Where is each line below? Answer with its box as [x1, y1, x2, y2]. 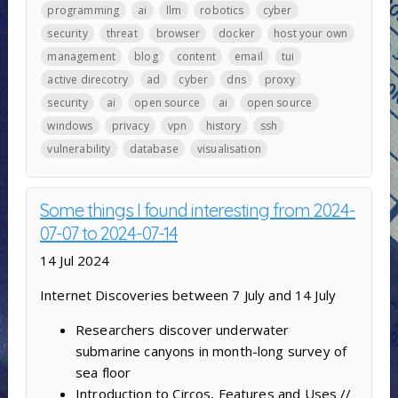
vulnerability [47, 140, 111, 156]
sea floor [75, 362, 131, 381]
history [205, 117, 242, 133]
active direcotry [47, 71, 128, 87]
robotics [200, 2, 244, 18]
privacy [111, 117, 149, 133]
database [129, 140, 179, 156]
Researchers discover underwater [75, 320, 290, 338]
